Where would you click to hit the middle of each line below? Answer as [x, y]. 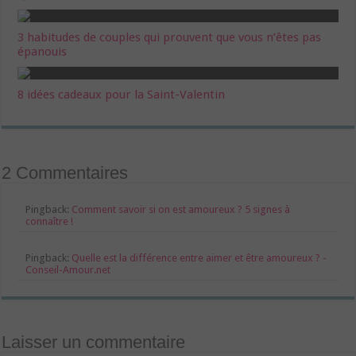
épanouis [43, 51]
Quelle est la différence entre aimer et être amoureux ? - [199, 257]
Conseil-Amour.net [68, 269]
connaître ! [50, 221]
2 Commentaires [65, 172]
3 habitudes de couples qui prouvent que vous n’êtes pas [170, 37]
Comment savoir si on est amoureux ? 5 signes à [181, 209]
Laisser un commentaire [94, 342]
